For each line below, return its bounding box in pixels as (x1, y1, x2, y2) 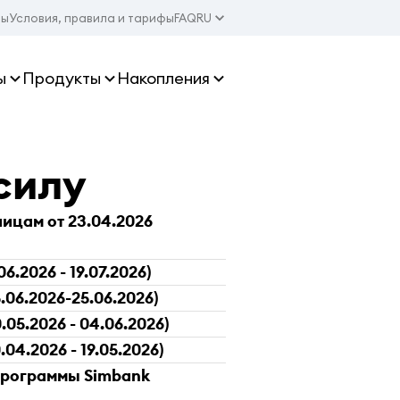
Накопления (117, 68, 210, 88)
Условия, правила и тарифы (9, 11, 174, 25)
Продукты (22, 68, 101, 88)
